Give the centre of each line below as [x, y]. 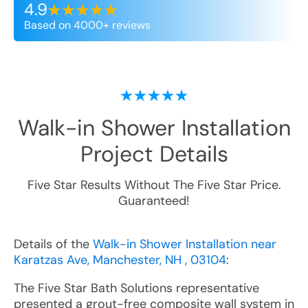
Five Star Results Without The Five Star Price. [154, 185]
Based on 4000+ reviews [87, 25]
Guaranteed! [154, 201]
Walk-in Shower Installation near [185, 244]
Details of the [53, 244]
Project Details [154, 154]
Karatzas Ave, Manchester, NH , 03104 [120, 260]
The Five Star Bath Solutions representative [136, 288]
